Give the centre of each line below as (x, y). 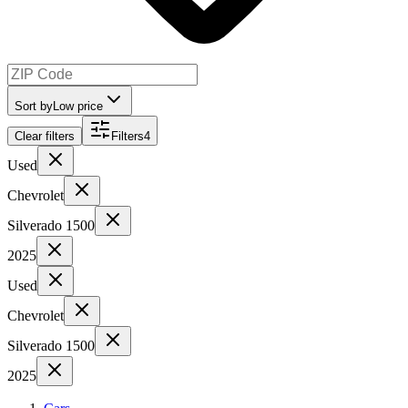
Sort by (34, 106)
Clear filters (45, 136)
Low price (78, 106)
